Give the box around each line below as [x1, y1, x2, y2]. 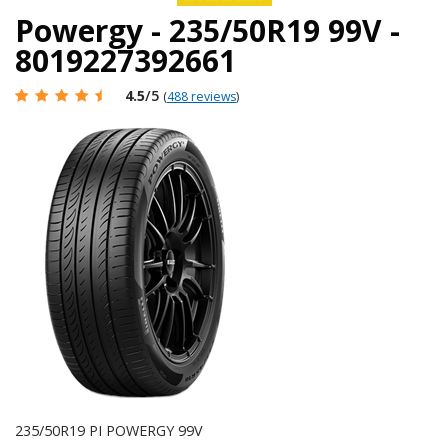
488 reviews [167, 87, 236, 105]
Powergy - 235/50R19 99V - [15, 9, 400, 51]
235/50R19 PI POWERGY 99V [15, 420, 203, 440]
